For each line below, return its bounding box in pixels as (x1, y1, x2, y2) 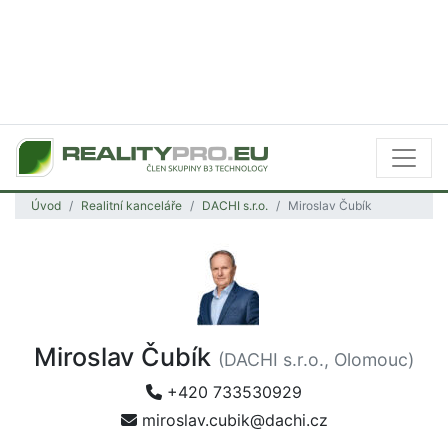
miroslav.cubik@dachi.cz (136, 410, 328, 430)
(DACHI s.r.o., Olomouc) (218, 349, 414, 370)
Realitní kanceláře (81, 198, 182, 213)
